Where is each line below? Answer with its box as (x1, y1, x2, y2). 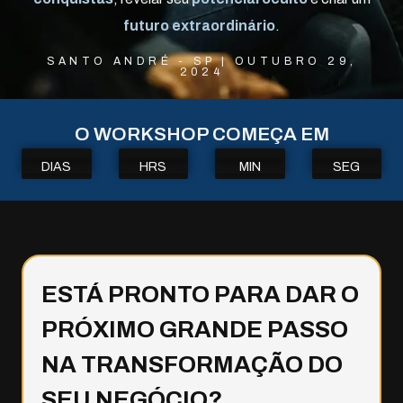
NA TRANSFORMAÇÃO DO (41, 351, 343, 377)
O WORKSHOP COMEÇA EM (74, 123, 329, 144)
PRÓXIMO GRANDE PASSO (41, 316, 348, 342)
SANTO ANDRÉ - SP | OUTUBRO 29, (46, 54, 357, 67)
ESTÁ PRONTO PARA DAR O (41, 281, 359, 307)
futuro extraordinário (123, 18, 275, 33)
